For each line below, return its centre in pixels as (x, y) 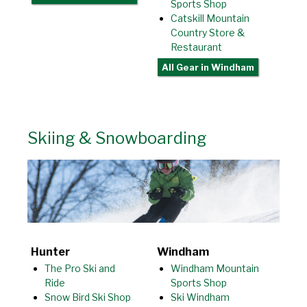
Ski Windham (200, 297)
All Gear (181, 67)
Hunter (50, 252)
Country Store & (208, 33)
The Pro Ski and (80, 269)
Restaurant (196, 47)
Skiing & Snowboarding (117, 138)
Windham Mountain (215, 269)
